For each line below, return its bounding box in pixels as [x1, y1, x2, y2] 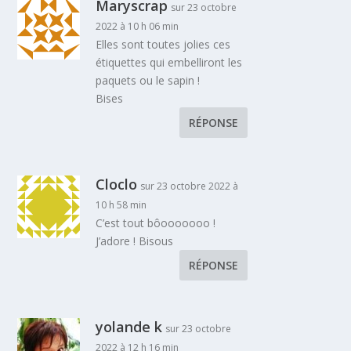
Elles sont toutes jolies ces [96, 37, 231, 52]
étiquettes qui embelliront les [96, 55, 243, 71]
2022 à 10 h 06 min [96, 20, 179, 34]
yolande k [96, 317, 163, 337]
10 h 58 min [96, 198, 147, 212]
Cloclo [96, 175, 138, 194]
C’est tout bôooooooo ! [96, 215, 216, 231]
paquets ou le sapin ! [96, 73, 201, 89]
